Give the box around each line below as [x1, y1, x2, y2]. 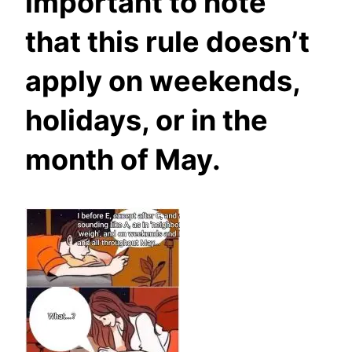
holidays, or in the [25, 103, 268, 138]
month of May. [25, 142, 221, 178]
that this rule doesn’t [25, 24, 310, 60]
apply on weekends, [25, 64, 300, 99]
